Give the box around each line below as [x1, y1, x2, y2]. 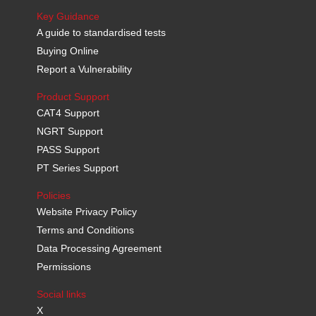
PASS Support [37, 144, 100, 155]
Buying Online [37, 45, 99, 56]
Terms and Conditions [37, 224, 135, 236]
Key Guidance [37, 11, 100, 22]
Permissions [37, 261, 92, 272]
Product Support [37, 91, 110, 102]
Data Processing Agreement [37, 243, 162, 254]
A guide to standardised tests [37, 27, 166, 38]
